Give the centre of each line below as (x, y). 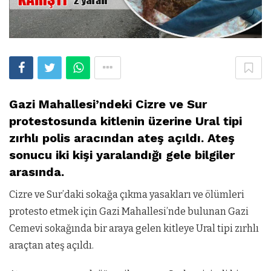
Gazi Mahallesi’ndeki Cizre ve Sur (108, 104)
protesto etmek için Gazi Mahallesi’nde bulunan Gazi (129, 211)
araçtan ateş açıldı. (51, 245)
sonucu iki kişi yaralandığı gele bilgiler (122, 155)
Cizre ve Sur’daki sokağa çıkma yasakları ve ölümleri (127, 194)
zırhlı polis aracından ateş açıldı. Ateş (122, 138)
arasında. (37, 172)
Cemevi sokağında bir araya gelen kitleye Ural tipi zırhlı (134, 228)
